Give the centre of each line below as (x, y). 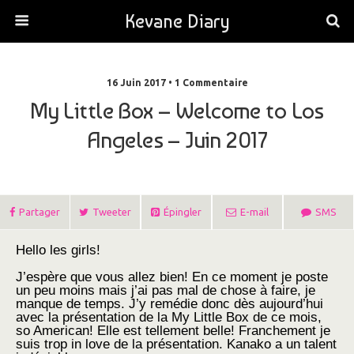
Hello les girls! (58, 250)
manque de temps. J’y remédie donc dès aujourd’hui (169, 304)
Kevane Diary (177, 21)
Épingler (183, 212)
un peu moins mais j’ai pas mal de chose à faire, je (166, 290)
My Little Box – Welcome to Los (177, 111)
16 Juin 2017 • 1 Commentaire (177, 83)
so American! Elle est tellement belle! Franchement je (173, 331)
